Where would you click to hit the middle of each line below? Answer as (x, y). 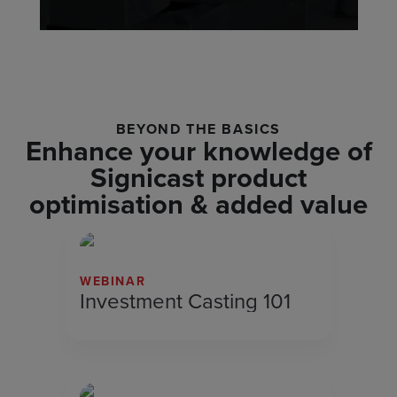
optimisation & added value (198, 204)
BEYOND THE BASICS (198, 129)
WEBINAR (113, 281)
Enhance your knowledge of (198, 151)
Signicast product (198, 178)
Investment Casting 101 (185, 301)
